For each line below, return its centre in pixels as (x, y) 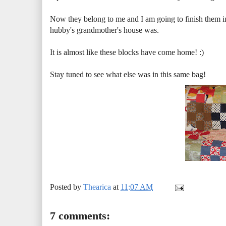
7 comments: (80, 216)
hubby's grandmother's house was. (104, 30)
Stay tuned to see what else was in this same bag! (128, 75)
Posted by (67, 187)
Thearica (97, 187)
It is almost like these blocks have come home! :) (127, 52)
